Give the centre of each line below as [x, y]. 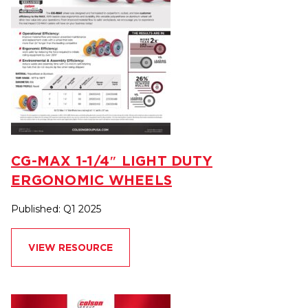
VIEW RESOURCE [70, 248]
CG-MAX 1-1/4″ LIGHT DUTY [112, 161]
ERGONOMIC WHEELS [91, 180]
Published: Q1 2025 [56, 209]
